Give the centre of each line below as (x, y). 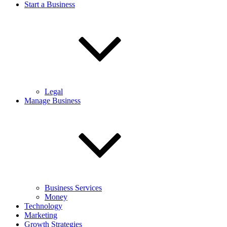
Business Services (73, 188)
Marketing (41, 215)
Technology (43, 206)
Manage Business (52, 101)
